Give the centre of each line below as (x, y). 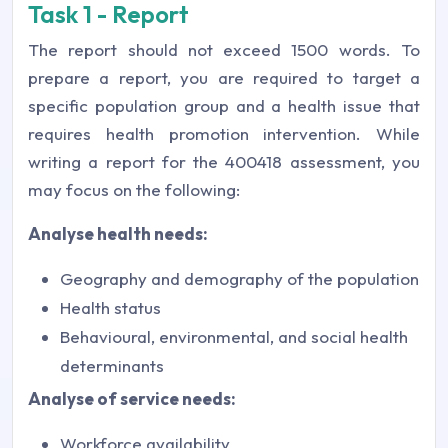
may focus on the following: (134, 190)
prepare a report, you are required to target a (224, 78)
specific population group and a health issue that (224, 106)
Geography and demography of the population (239, 279)
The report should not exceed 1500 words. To (224, 50)
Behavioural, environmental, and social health (234, 337)
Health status (110, 308)
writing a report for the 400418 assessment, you (224, 162)
